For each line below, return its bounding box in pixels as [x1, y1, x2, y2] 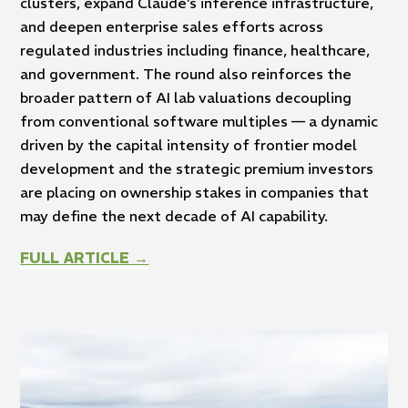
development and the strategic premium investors [20, 159, 374, 178]
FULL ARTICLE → [20, 249, 149, 268]
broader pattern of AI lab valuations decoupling [20, 88, 352, 107]
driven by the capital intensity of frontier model [20, 136, 358, 155]
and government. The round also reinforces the [20, 65, 352, 84]
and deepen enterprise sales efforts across [20, 17, 324, 36]
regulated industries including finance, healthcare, [20, 41, 371, 60]
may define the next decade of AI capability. [20, 207, 329, 226]
